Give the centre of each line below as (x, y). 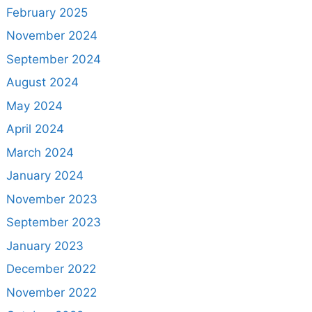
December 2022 (51, 269)
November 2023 (52, 199)
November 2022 (51, 292)
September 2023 (53, 223)
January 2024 (45, 176)
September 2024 (53, 59)
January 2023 (45, 245)
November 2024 (52, 36)
